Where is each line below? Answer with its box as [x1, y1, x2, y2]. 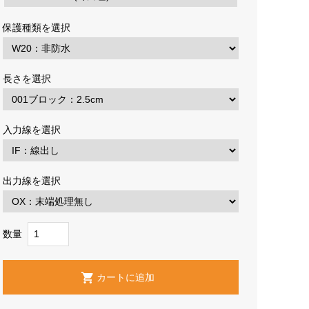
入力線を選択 [2, 124, 66, 135]
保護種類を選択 [2, 22, 76, 33]
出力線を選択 [2, 175, 66, 186]
